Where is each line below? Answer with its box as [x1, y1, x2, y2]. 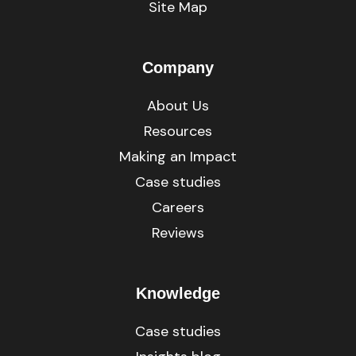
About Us [147, 96, 209, 115]
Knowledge [136, 284, 220, 302]
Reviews [152, 223, 204, 242]
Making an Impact [119, 147, 237, 166]
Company [142, 59, 214, 76]
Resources [144, 122, 212, 141]
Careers [152, 198, 204, 217]
